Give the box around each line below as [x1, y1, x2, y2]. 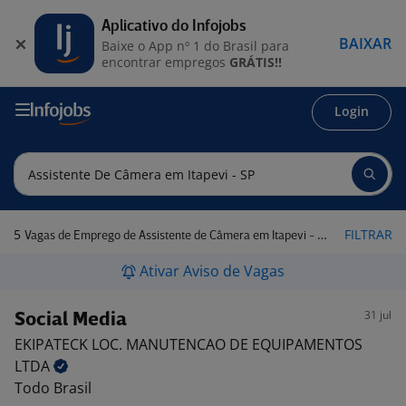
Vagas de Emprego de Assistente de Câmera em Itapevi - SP [24, 230, 317, 242]
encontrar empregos [101, 53, 229, 71]
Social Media [14, 311, 127, 330]
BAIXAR [339, 33, 391, 53]
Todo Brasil [14, 378, 92, 398]
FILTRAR [344, 226, 392, 243]
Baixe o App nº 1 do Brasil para [101, 36, 289, 54]
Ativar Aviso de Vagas [140, 261, 285, 281]
